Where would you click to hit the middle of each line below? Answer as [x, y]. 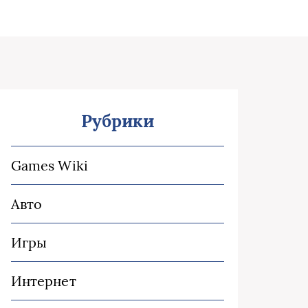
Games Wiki [49, 165]
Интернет [44, 281]
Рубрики [118, 121]
